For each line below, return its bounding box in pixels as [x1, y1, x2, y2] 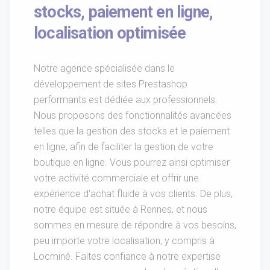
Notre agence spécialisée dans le [34, 63, 175, 75]
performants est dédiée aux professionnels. [34, 94, 218, 106]
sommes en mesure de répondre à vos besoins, [34, 219, 236, 231]
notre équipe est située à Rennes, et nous [34, 204, 207, 216]
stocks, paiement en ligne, [34, 2, 213, 22]
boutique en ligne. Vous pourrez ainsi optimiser [34, 157, 230, 169]
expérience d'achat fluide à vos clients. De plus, [34, 188, 233, 200]
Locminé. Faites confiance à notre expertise [34, 251, 221, 263]
